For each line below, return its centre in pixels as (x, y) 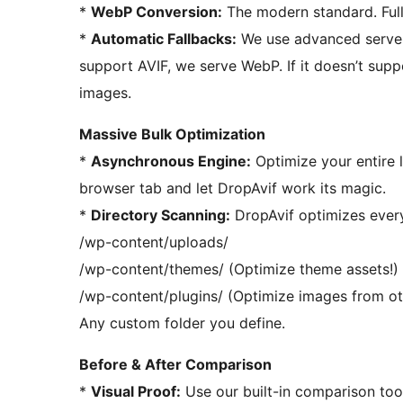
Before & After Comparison (175, 364)
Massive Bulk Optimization (172, 134)
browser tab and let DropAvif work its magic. (233, 188)
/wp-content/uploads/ (154, 242)
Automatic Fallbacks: (164, 38)
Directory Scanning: (161, 215)
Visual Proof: (136, 391)
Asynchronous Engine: (171, 161)
